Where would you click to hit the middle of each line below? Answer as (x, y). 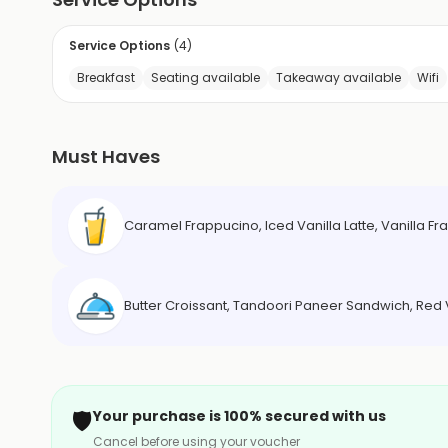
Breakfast (106, 78)
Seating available (205, 78)
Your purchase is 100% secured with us (239, 416)
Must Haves (106, 157)
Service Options (119, 46)
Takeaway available (338, 78)
